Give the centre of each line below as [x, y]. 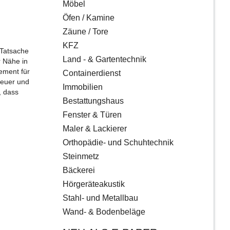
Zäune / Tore [85, 32]
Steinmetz [81, 157]
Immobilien [83, 87]
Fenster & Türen [92, 115]
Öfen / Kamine [89, 18]
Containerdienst [92, 73]
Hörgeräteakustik [94, 184]
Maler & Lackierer [95, 129]
